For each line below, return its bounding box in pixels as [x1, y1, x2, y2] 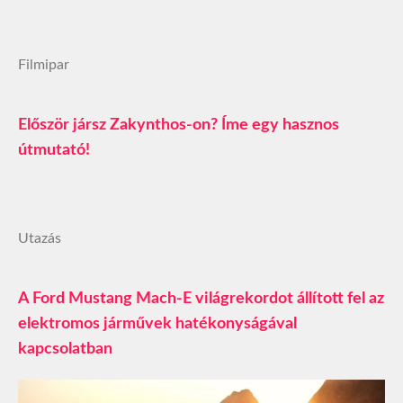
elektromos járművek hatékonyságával [18, 315, 297, 332]
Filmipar [18, 57, 69, 72]
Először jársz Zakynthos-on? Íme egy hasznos [18, 116, 339, 133]
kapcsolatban [18, 340, 112, 357]
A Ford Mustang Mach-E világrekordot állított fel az [18, 290, 384, 307]
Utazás [18, 230, 61, 246]
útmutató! [18, 141, 90, 158]
